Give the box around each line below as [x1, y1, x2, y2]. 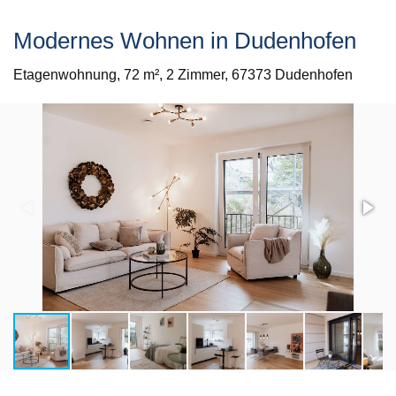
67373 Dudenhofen [232, 67, 353, 82]
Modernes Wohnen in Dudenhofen [13, 27, 356, 54]
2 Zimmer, [166, 67, 228, 82]
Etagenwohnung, [13, 67, 120, 82]
